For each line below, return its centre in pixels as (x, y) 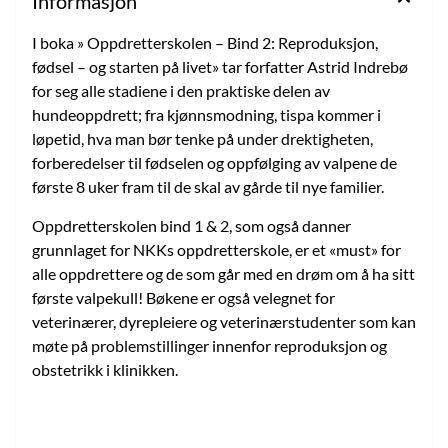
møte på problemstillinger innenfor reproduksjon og (209, 345)
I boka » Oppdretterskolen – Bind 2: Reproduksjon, (205, 42)
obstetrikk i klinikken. (105, 369)
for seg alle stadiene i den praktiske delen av (181, 90)
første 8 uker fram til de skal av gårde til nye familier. (208, 186)
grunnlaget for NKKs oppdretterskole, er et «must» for (216, 249)
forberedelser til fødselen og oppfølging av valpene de (214, 162)
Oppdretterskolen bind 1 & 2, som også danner (191, 225)
